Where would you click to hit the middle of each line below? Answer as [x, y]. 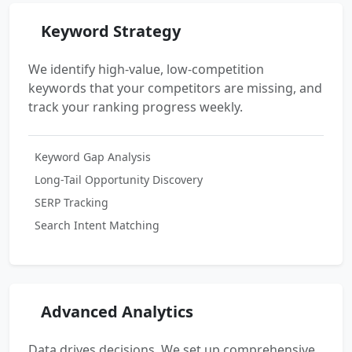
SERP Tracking [71, 202]
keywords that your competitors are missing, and [175, 88]
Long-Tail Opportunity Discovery [119, 179]
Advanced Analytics [117, 311]
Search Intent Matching [97, 225]
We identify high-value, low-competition [146, 69]
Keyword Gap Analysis [93, 156]
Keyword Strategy [111, 31]
